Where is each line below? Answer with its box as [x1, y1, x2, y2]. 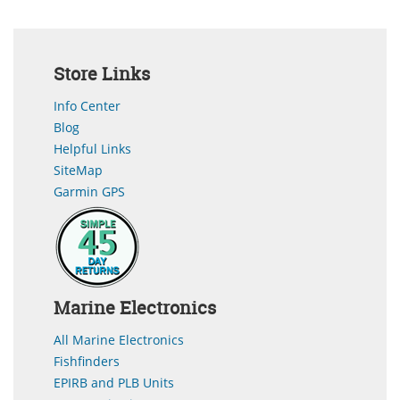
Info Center [54, 96, 121, 114]
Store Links [54, 61, 150, 86]
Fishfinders [54, 352, 120, 370]
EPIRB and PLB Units [54, 373, 174, 391]
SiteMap [54, 161, 103, 179]
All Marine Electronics [54, 330, 184, 348]
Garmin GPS [54, 182, 125, 200]
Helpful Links [54, 139, 131, 157]
